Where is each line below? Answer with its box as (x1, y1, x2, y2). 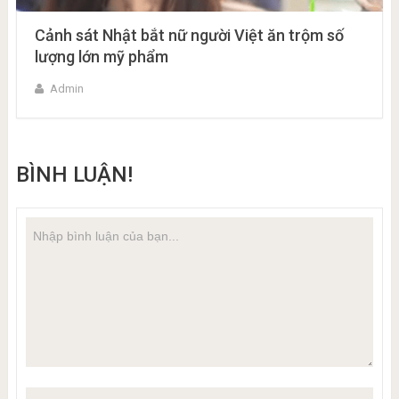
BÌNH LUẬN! (15, 161, 133, 187)
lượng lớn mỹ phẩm (34, 46, 168, 66)
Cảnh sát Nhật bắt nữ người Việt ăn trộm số (34, 25, 344, 45)
